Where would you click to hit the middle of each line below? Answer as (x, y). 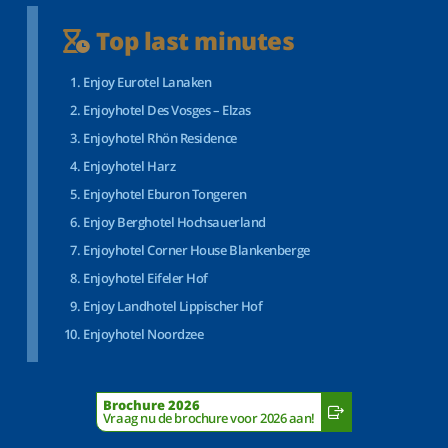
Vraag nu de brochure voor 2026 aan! (209, 418)
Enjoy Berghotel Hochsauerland (174, 222)
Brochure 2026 (151, 405)
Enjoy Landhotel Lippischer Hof (173, 306)
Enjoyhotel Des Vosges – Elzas (167, 110)
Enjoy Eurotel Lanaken (147, 82)
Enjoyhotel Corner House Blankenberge (196, 250)
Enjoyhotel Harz (129, 166)
